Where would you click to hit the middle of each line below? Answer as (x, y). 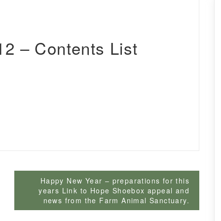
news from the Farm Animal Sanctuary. (116, 201)
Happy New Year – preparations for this (115, 181)
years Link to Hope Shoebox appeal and (114, 191)
